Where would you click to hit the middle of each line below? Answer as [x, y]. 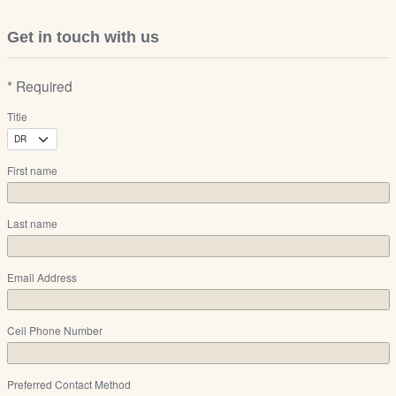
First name [32, 170]
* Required [39, 86]
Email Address [42, 277]
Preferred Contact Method [69, 384]
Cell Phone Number [54, 331]
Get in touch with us [83, 38]
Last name [32, 224]
